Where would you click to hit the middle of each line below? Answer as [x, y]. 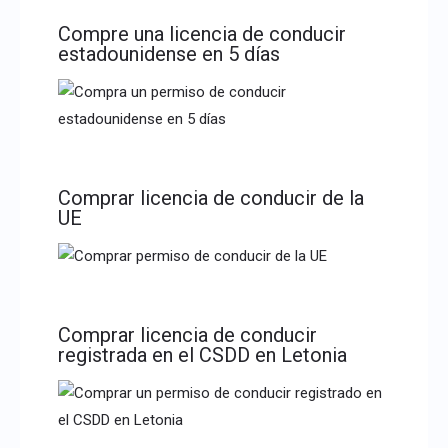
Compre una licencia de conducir [201, 33]
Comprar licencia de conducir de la [210, 197]
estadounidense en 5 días [168, 53]
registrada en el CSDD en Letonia [202, 355]
